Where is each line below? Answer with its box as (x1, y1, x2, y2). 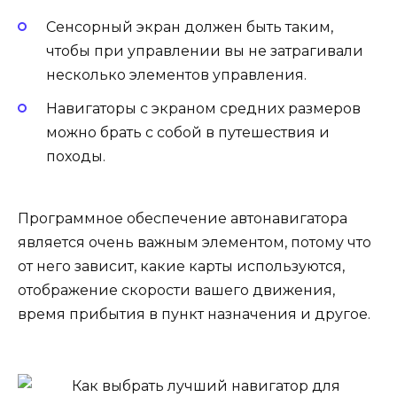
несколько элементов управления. (46, 66, 307, 83)
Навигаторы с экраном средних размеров (46, 99, 361, 117)
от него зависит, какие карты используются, (18, 257, 345, 275)
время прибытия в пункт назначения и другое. (18, 305, 370, 323)
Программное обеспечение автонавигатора (18, 209, 347, 227)
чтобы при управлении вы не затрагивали (46, 42, 363, 59)
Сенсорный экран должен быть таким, (46, 18, 333, 35)
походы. (46, 147, 105, 165)
